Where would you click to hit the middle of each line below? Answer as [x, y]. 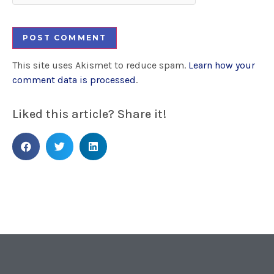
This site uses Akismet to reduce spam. [100, 65]
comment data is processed [74, 80]
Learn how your [222, 65]
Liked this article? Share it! [89, 114]
